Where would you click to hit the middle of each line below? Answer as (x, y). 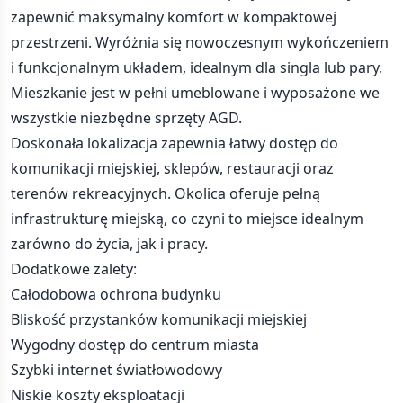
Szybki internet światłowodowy (116, 370)
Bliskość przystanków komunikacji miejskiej (159, 319)
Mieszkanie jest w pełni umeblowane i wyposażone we (195, 93)
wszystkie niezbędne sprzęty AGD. (126, 118)
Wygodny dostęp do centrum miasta (135, 345)
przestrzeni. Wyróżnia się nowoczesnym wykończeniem (200, 42)
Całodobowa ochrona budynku (116, 294)
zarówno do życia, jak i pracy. (109, 244)
